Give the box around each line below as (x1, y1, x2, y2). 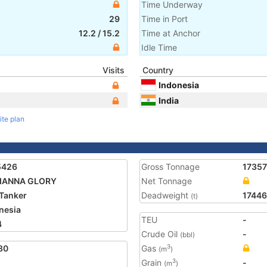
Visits (103, 65, 125, 75)
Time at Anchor (141, 28, 200, 38)
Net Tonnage (141, 176, 192, 186)
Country (142, 65, 173, 75)
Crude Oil (141, 229, 180, 239)
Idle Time (141, 42, 177, 52)
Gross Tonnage (141, 162, 200, 172)
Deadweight (141, 190, 191, 200)
